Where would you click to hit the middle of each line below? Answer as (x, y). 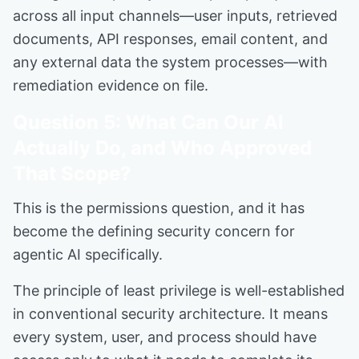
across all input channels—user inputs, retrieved (175, 16)
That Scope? (72, 173)
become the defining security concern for (154, 231)
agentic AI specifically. (88, 254)
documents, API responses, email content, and (170, 39)
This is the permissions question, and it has (159, 208)
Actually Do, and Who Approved (162, 148)
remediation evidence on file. (111, 85)
